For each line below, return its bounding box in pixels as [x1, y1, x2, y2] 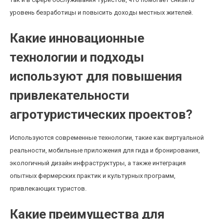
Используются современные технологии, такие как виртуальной [10, 134, 204, 141]
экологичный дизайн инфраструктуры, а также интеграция [10, 159, 186, 167]
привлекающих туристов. [10, 185, 87, 192]
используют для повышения [10, 69, 182, 84]
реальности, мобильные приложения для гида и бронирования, [10, 147, 200, 154]
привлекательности [10, 88, 129, 103]
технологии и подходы [10, 50, 144, 65]
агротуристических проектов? [10, 107, 193, 122]
